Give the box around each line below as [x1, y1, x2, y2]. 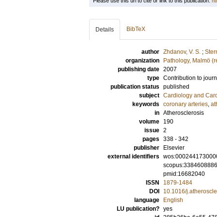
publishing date [118, 66, 159, 73]
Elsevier [163, 144, 185, 151]
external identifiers [108, 153, 159, 160]
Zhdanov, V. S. [163, 48, 201, 55]
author [141, 48, 159, 55]
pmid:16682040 [163, 170, 205, 177]
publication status [110, 83, 159, 90]
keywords [132, 101, 159, 108]
